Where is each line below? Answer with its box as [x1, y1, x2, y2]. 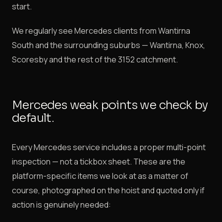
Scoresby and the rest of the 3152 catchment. [12, 54, 178, 65]
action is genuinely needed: [12, 199, 111, 210]
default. [12, 111, 55, 125]
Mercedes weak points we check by [12, 98, 208, 112]
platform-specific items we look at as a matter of [12, 170, 188, 181]
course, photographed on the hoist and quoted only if [12, 185, 205, 196]
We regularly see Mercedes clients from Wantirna [12, 25, 190, 36]
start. [12, 1, 32, 12]
